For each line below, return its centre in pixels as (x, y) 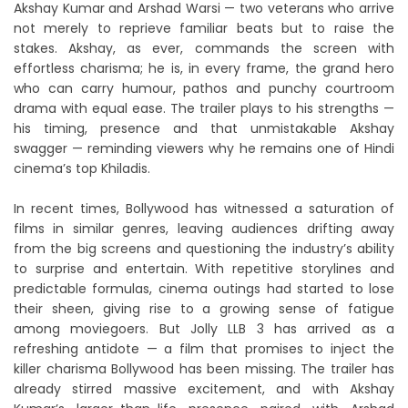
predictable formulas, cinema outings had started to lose (204, 288)
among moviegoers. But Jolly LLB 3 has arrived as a (204, 328)
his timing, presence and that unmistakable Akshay (204, 128)
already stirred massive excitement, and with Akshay (204, 388)
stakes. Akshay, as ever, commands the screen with (204, 48)
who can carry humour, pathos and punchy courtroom (204, 88)
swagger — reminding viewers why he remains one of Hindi (204, 148)
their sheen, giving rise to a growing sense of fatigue (204, 308)
